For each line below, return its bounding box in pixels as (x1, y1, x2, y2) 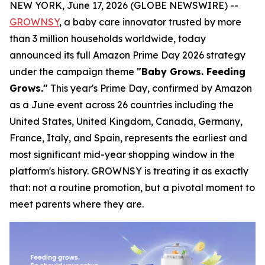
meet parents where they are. (9, 198, 144, 210)
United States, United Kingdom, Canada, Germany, (9, 115, 243, 127)
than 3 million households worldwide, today (9, 33, 206, 44)
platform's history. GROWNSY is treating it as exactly (9, 165, 248, 177)
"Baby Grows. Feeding (137, 66, 245, 77)
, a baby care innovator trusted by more (59, 16, 241, 28)
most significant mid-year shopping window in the (9, 148, 235, 160)
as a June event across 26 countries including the (9, 99, 234, 111)
